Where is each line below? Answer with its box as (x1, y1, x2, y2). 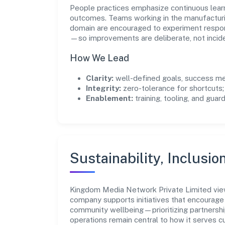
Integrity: (86, 83, 121, 92)
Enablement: (86, 93, 133, 102)
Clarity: (86, 73, 114, 82)
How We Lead (70, 52, 129, 63)
